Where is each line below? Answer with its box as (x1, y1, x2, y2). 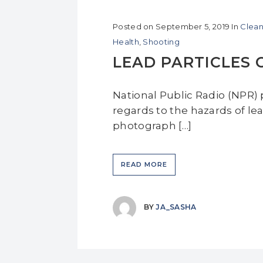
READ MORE (121, 160, 167, 168)
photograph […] (113, 120, 192, 131)
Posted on (113, 22, 154, 31)
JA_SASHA (156, 203, 197, 212)
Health (113, 37, 139, 46)
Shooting (143, 37, 180, 46)
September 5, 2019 (156, 22, 230, 31)
